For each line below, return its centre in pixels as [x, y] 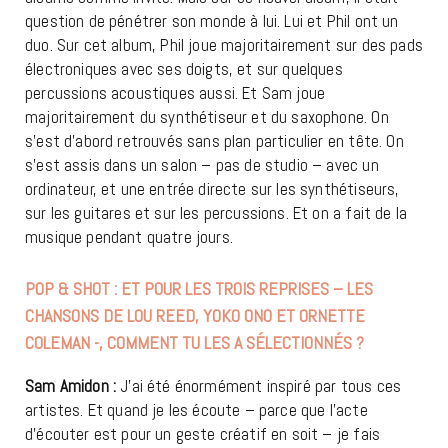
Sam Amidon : [71, 386]
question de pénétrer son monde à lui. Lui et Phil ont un [212, 21]
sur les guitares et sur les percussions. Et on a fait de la [216, 213]
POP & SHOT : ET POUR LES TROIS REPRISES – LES [199, 289]
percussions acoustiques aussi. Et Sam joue [175, 93]
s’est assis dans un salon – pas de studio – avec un [202, 165]
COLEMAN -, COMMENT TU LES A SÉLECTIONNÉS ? [194, 343]
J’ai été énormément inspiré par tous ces [259, 386]
